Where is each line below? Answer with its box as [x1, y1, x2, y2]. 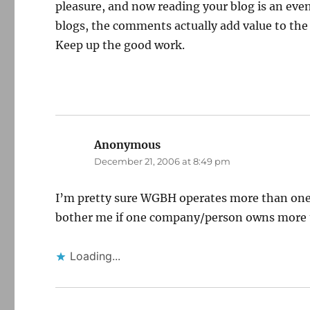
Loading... [70, 249, 121, 263]
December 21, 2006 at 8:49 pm [94, 156, 231, 167]
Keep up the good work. [55, 38, 185, 52]
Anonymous [94, 138, 161, 152]
